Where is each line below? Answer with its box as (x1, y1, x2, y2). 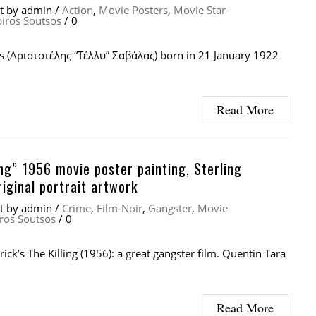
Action (62, 2, 93, 17)
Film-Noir (97, 200, 142, 215)
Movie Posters (99, 2, 168, 17)
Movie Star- (174, 2, 229, 17)
